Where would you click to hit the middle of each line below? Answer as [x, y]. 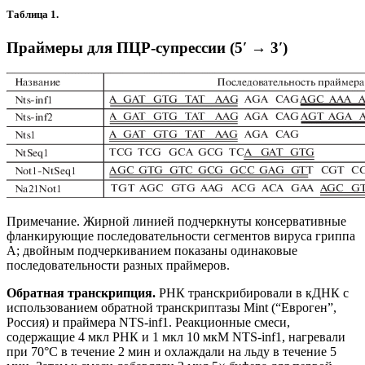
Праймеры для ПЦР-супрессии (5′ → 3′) [147, 47]
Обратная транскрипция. [81, 292]
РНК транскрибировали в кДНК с [252, 292]
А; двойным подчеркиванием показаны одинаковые [152, 250]
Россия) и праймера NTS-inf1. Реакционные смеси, [148, 322]
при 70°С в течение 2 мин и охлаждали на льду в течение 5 [172, 351]
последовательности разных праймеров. [118, 265]
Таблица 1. [35, 14]
